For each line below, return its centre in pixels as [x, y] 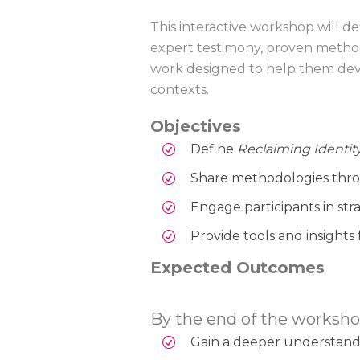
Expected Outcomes [237, 268]
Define [214, 149]
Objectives [196, 126]
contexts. [180, 90]
